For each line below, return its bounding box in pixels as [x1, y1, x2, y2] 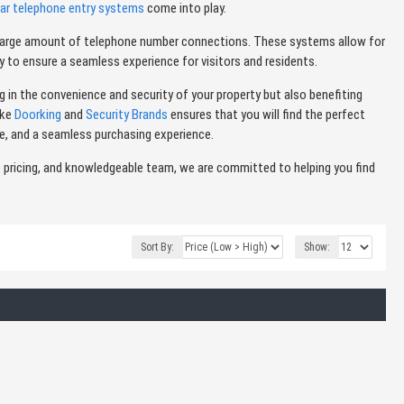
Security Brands [86, 106, 168, 123]
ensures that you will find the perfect [168, 106, 365, 123]
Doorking [14, 106, 61, 123]
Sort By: [141, 241, 174, 253]
